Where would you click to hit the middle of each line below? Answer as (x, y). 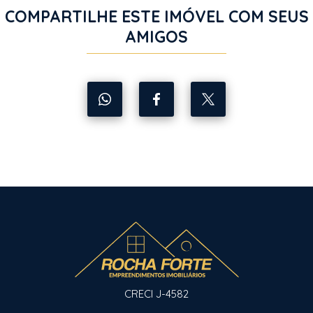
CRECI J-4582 (156, 294)
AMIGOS (156, 37)
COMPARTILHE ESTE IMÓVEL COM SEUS (156, 16)
